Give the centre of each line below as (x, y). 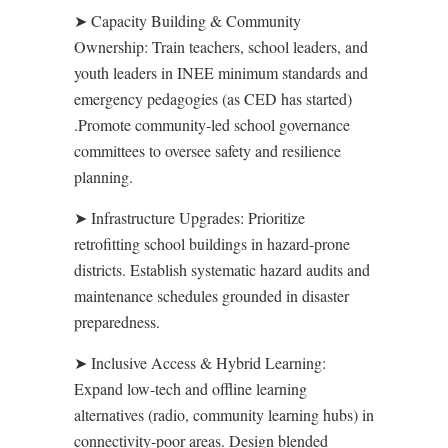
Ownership (109, 46)
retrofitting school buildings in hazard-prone (212, 243)
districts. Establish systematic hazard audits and (222, 269)
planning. (103, 176)
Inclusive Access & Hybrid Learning (204, 362)
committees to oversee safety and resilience (207, 150)
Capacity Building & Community (194, 20)
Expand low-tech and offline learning (190, 388)
